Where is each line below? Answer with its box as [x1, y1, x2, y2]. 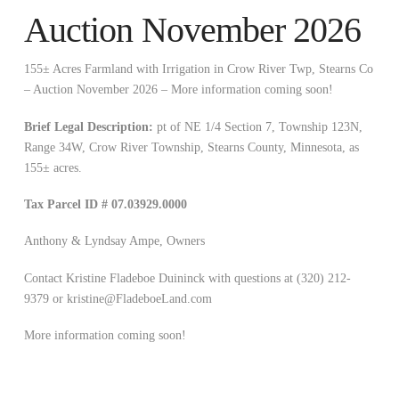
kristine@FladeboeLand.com [66, 291, 212, 305]
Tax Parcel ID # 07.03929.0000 [23, 198, 187, 212]
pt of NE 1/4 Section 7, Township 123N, [156, 119, 362, 134]
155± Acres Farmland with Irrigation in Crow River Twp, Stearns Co [23, 62, 373, 77]
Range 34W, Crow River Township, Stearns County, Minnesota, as [23, 140, 359, 154]
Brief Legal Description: [23, 119, 157, 134]
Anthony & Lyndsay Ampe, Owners [23, 234, 205, 248]
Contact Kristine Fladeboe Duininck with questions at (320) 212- [23, 271, 351, 285]
